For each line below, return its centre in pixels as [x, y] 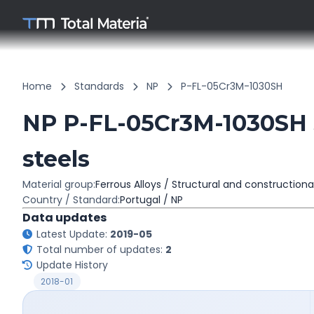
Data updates [64, 218]
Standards [99, 86]
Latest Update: [73, 234]
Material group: [59, 184]
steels [56, 159]
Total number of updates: [101, 250]
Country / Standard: [71, 200]
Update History [72, 265]
